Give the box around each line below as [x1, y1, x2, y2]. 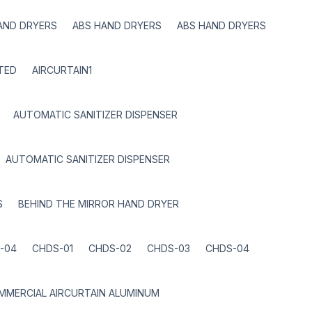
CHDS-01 [32, 242, 73, 254]
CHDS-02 [88, 242, 132, 254]
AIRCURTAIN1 [32, 64, 92, 76]
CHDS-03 [147, 242, 190, 254]
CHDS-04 [205, 242, 249, 254]
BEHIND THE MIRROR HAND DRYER [18, 198, 179, 210]
